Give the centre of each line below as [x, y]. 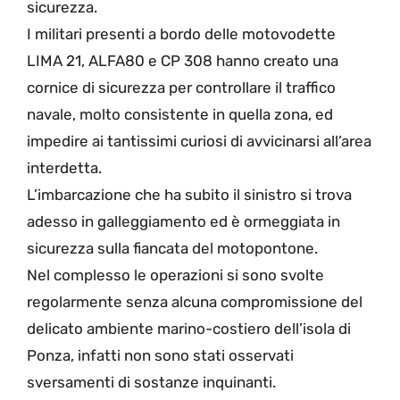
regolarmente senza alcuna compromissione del [195, 302]
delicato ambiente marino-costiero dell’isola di [189, 329]
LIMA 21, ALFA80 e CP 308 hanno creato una [183, 61]
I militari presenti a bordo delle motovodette [181, 34]
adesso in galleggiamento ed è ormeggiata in [183, 222]
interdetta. [64, 168]
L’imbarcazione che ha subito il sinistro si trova [189, 195]
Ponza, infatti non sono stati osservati [160, 356]
